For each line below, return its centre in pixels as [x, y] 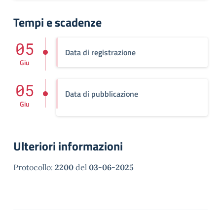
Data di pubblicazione [102, 94]
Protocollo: [34, 167]
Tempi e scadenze [57, 22]
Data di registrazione [100, 52]
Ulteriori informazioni [68, 146]
